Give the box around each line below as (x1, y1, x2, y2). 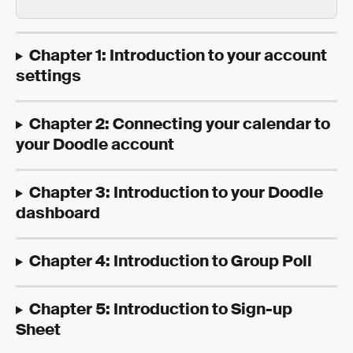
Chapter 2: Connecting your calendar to (28, 117, 333, 133)
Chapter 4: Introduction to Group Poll (28, 254, 312, 270)
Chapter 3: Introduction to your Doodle (28, 185, 326, 202)
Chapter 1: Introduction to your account (28, 48, 330, 65)
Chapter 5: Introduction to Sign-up (28, 302, 295, 318)
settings (16, 69, 81, 85)
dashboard (16, 206, 100, 222)
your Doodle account (16, 137, 174, 154)
